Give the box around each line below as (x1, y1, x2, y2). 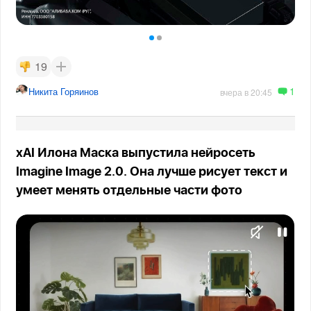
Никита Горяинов (28, 84, 99, 98)
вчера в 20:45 (219, 85, 272, 98)
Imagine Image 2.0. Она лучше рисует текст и (16, 165, 288, 178)
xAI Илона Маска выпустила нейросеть (16, 146, 256, 160)
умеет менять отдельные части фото (16, 184, 243, 197)
